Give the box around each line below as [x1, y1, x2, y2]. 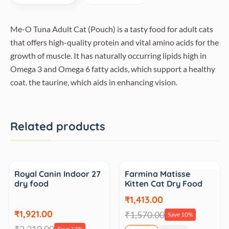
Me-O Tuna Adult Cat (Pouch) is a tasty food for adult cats [10, 24, 213, 34]
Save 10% [168, 211, 193, 218]
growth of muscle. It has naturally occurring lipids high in [10, 51, 207, 60]
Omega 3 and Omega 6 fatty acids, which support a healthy [10, 64, 215, 74]
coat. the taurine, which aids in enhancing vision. [10, 77, 177, 87]
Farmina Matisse [125, 169, 190, 179]
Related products [10, 119, 105, 133]
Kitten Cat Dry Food [125, 178, 202, 189]
